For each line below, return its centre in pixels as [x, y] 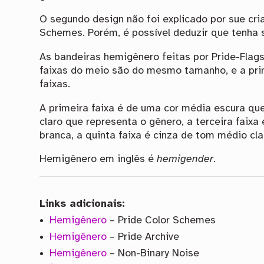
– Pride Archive [143, 237]
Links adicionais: [82, 204]
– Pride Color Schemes [161, 221]
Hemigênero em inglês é [98, 159]
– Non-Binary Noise [153, 254]
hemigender [185, 159]
